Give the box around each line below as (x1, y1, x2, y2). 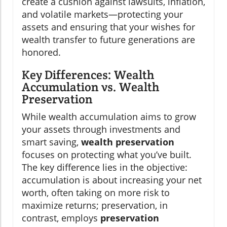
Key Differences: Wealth (22, 67, 154, 83)
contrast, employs (22, 212, 100, 224)
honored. (22, 46, 61, 59)
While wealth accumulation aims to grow (22, 110, 196, 123)
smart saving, (22, 136, 81, 148)
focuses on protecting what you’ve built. (22, 148, 192, 161)
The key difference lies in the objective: (22, 161, 187, 174)
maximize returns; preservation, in (22, 199, 168, 212)
